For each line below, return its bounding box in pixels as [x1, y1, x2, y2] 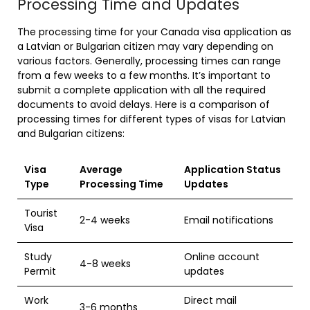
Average [80, 162, 122, 176]
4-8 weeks [80, 256, 131, 271]
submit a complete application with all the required [17, 82, 266, 97]
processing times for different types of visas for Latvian [17, 111, 286, 126]
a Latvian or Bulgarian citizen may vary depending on [17, 39, 273, 53]
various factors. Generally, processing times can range [17, 53, 281, 68]
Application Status [184, 162, 281, 176]
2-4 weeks [80, 212, 130, 227]
